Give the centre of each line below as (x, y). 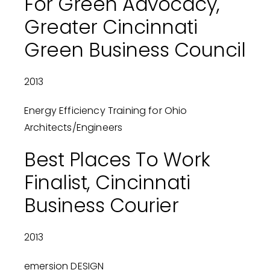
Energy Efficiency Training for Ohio (105, 111)
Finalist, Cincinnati (107, 183)
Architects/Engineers (73, 128)
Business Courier (101, 206)
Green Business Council (135, 50)
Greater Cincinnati (111, 27)
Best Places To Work (117, 160)
